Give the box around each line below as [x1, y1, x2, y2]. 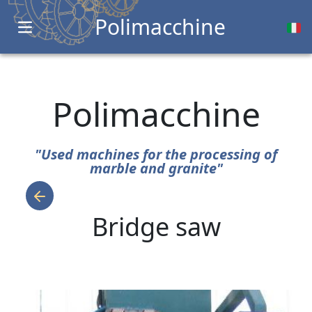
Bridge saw [91, 210, 221, 244]
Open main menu [24, 26, 116, 42]
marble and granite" [89, 159, 223, 178]
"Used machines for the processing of [35, 145, 277, 164]
